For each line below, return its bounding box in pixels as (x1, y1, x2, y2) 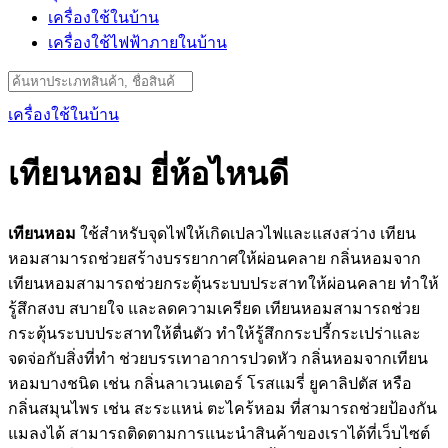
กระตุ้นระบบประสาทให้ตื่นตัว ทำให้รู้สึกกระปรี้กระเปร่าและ (8, 324, 421, 342)
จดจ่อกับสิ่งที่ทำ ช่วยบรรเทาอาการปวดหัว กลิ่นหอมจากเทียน (8, 349, 428, 367)
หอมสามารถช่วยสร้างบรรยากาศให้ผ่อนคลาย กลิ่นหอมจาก (8, 249, 421, 267)
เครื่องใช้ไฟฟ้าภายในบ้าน (48, 34, 227, 51)
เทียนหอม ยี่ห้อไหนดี (8, 156, 289, 193)
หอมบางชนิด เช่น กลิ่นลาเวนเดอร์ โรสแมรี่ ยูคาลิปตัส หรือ (8, 374, 412, 392)
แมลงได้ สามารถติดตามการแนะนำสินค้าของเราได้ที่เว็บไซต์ (8, 424, 430, 442)
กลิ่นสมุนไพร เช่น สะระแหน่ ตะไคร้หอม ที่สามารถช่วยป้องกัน (8, 399, 437, 417)
